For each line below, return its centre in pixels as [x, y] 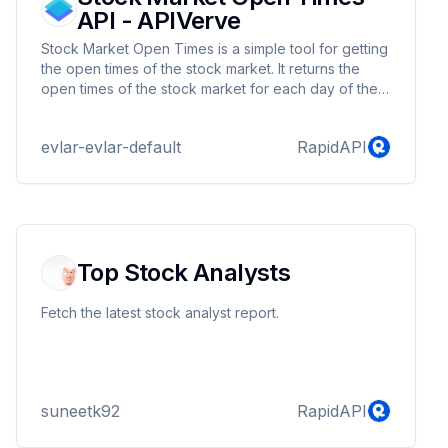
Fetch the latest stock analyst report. [160, 312]
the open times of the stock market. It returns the [200, 68]
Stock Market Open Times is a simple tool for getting [214, 48]
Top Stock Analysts [184, 272]
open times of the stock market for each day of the [209, 88]
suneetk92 [80, 411]
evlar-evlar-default [111, 147]
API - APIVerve [159, 20]
